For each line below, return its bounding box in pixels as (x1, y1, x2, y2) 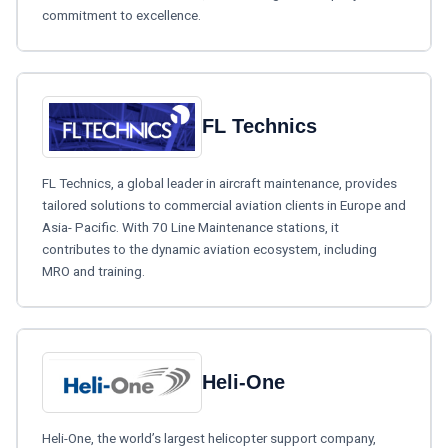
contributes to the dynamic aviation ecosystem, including (42, 240, 377, 257)
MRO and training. (42, 262, 145, 279)
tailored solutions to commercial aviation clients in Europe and (42, 196, 406, 213)
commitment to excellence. (42, 7, 201, 24)
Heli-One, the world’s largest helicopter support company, (42, 429, 376, 446)
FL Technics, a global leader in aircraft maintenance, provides (42, 174, 397, 191)
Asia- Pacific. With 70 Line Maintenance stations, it (42, 218, 339, 235)
